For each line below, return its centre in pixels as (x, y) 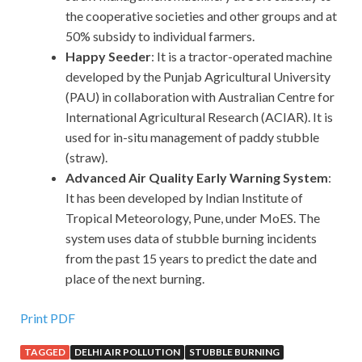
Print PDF (48, 318)
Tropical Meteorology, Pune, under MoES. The (193, 218)
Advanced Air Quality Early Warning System (197, 178)
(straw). (86, 158)
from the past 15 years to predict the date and (191, 259)
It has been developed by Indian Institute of (184, 198)
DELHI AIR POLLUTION (127, 352)
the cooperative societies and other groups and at (201, 16)
